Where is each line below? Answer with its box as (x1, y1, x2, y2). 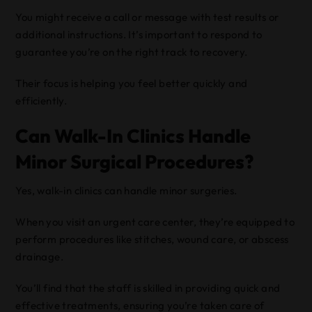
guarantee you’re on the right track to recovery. (15, 45, 248, 58)
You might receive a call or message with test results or (15, 10, 279, 24)
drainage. (15, 250, 64, 263)
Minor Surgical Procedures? (15, 150, 254, 173)
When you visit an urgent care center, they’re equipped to (15, 215, 295, 228)
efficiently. (15, 94, 68, 107)
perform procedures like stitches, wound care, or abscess (15, 233, 289, 246)
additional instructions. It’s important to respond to (15, 28, 263, 41)
